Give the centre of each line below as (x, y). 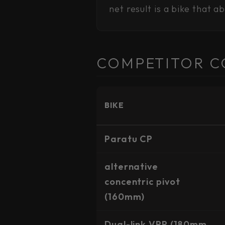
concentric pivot (142, 182)
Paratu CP (129, 139)
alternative (131, 166)
